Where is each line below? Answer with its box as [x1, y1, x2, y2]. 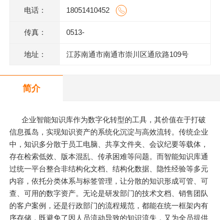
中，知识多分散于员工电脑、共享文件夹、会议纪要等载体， [9, 140, 209, 149]
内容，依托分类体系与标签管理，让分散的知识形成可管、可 [9, 177, 209, 186]
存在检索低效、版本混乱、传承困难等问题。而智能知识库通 [9, 152, 209, 161]
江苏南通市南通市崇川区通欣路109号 [66, 50, 189, 58]
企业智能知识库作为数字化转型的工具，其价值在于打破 [22, 115, 206, 124]
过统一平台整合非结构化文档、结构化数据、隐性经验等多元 [9, 165, 209, 173]
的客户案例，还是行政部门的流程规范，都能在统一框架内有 [9, 201, 209, 210]
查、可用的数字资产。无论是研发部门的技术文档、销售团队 [9, 189, 209, 198]
